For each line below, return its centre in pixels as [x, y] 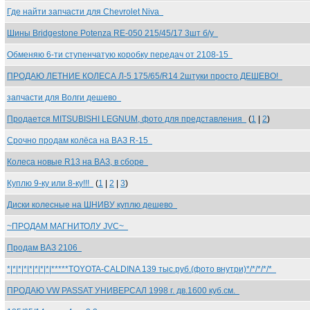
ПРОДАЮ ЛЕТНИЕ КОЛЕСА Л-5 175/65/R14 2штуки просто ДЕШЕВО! [145, 76]
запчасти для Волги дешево [64, 98]
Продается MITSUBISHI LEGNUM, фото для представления [127, 119]
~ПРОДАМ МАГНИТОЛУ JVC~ [67, 226]
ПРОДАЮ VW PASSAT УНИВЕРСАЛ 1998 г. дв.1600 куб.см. [123, 291]
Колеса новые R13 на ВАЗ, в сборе [77, 162]
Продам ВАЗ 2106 [44, 248]
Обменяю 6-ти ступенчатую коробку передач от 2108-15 [120, 55]
